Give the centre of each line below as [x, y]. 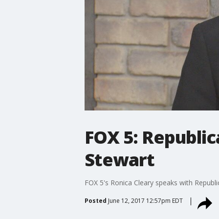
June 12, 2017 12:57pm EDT [145, 200]
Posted [95, 200]
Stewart [119, 159]
